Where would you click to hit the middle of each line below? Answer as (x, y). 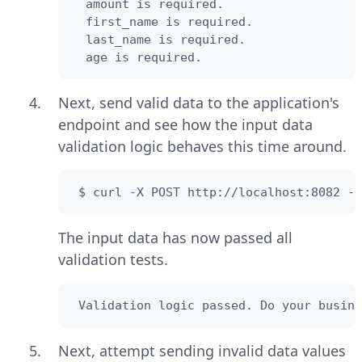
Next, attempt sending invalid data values (202, 350)
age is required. (137, 57)
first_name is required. (162, 21)
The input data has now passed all (175, 237)
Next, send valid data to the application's (199, 102)
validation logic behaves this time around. (202, 146)
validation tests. (113, 259)
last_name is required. (158, 39)
